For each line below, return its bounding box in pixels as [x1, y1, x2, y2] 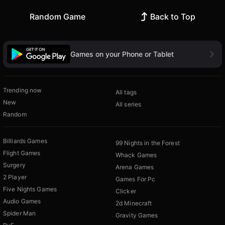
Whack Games [116, 151, 157, 159]
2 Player [3, 173, 27, 181]
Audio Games [3, 197, 41, 205]
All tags [116, 88, 137, 96]
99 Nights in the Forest [116, 139, 180, 147]
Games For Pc [116, 175, 156, 183]
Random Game [29, 12, 85, 22]
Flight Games [3, 149, 41, 157]
